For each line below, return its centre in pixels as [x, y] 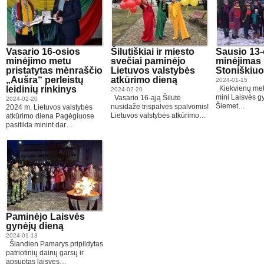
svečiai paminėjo [148, 61]
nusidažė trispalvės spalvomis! [160, 107]
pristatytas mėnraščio [54, 70]
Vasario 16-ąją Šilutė [146, 98]
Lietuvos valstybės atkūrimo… [159, 115]
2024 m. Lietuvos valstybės [49, 107]
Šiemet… [230, 106]
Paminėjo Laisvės [45, 217]
